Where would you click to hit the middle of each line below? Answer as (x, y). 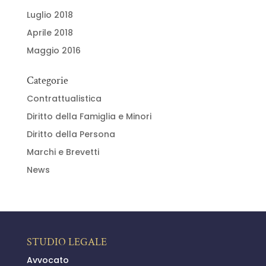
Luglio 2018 (50, 15)
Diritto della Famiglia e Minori (89, 116)
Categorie (47, 80)
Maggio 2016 (53, 50)
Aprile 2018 (50, 33)
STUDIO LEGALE (66, 242)
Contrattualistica (64, 99)
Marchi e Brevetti (63, 152)
